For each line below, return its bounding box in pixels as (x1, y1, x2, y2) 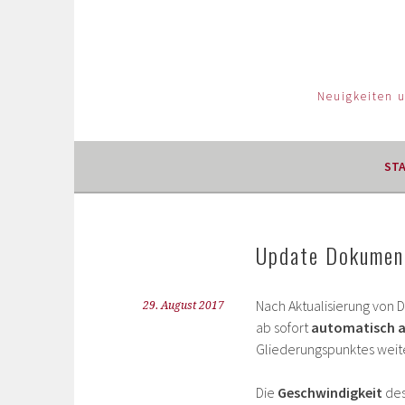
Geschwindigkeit (278, 383, 382, 401)
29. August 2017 (143, 299, 224, 312)
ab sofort (256, 318, 311, 336)
